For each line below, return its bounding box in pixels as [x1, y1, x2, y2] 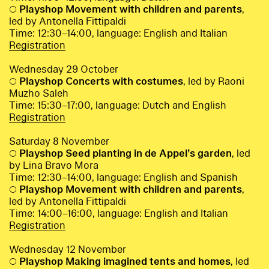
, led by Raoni [183, 74, 244, 89]
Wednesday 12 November [9, 243, 126, 257]
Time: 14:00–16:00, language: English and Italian [9, 207, 228, 221]
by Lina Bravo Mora [9, 159, 98, 173]
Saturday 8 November [9, 134, 109, 149]
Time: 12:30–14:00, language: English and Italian [9, 26, 228, 41]
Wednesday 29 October [9, 62, 118, 77]
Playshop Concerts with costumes [19, 74, 183, 89]
